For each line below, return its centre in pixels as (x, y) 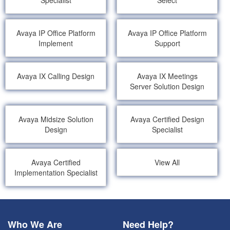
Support (167, 43)
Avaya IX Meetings (167, 76)
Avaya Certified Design (167, 119)
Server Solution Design (167, 86)
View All (167, 162)
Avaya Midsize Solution (56, 119)
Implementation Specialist (56, 172)
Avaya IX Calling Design (56, 76)
